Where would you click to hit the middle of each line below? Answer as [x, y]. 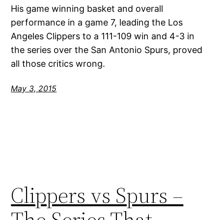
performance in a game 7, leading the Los [97, 23]
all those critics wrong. [58, 64]
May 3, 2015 [34, 89]
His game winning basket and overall [87, 9]
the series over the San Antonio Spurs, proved [107, 50]
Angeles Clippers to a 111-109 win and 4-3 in [103, 36]
